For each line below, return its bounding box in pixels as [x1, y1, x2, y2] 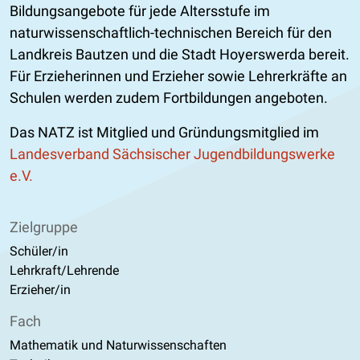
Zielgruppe [10, 218, 78, 235]
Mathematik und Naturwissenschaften [10, 337, 227, 353]
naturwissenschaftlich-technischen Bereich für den [10, 23, 332, 41]
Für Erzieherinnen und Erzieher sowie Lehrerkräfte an [10, 67, 347, 84]
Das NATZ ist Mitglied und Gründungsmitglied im [10, 123, 319, 141]
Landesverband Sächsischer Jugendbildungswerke [10, 145, 335, 162]
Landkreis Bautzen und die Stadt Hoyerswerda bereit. [10, 45, 350, 63]
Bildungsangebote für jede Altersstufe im [10, 2, 270, 19]
